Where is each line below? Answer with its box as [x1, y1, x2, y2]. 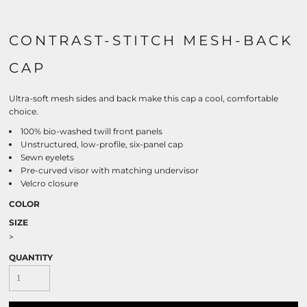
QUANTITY [9, 252, 53, 262]
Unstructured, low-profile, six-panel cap [21, 139, 183, 149]
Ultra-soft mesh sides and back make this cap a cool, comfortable [9, 93, 278, 103]
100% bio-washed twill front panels [21, 126, 162, 136]
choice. [9, 106, 38, 116]
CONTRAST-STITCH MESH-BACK [9, 32, 293, 49]
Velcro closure [21, 178, 78, 188]
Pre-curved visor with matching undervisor [21, 165, 199, 175]
